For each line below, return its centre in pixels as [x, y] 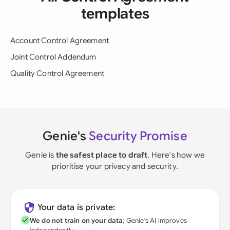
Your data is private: [76, 207]
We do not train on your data [76, 221]
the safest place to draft [102, 155]
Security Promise [138, 136]
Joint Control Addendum [53, 57]
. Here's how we [176, 155]
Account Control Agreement [60, 41]
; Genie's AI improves [155, 221]
